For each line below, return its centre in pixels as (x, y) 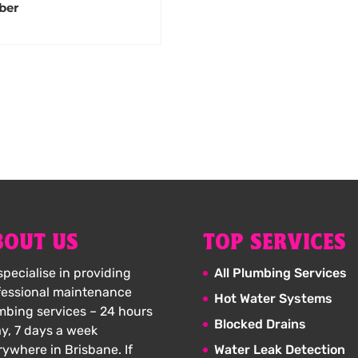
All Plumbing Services (280, 272)
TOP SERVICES (274, 243)
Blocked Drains (260, 324)
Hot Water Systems (273, 298)
